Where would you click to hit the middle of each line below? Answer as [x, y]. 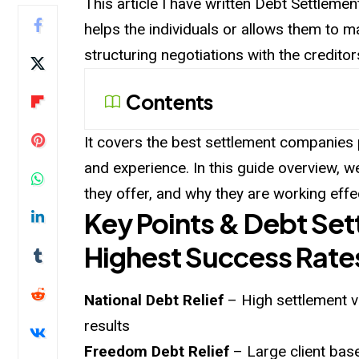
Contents [169, 101]
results [107, 325]
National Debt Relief [154, 300]
